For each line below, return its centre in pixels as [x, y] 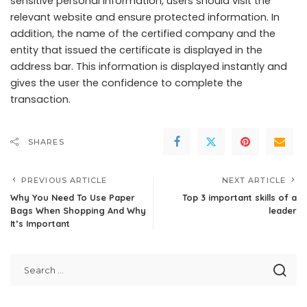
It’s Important [40, 223]
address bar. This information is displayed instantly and [149, 66]
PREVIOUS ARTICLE [64, 180]
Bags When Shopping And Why [78, 210]
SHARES [46, 142]
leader [283, 210]
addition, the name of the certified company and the [143, 34]
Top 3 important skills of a [240, 197]
